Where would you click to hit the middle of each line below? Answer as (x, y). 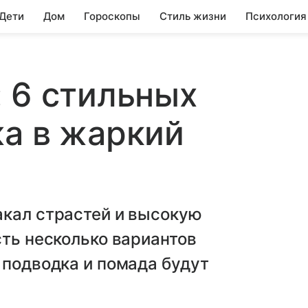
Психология (276, 16)
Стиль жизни (193, 16)
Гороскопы (112, 16)
